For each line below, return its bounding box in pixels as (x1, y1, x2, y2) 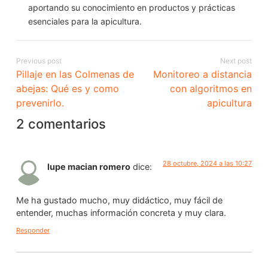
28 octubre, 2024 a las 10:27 (163, 159, 252, 167)
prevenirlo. (16, 96, 64, 109)
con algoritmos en (170, 82, 252, 95)
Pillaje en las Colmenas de (16, 68, 134, 80)
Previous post (16, 56, 62, 65)
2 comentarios (16, 115, 106, 132)
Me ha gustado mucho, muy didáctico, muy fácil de (16, 194, 223, 205)
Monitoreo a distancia (153, 68, 252, 80)
